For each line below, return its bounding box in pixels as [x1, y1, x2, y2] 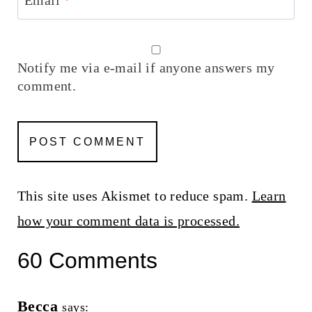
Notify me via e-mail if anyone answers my [17, 59, 275, 75]
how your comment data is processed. [17, 212, 240, 228]
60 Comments [17, 247, 157, 273]
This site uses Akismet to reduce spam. [17, 187, 252, 203]
